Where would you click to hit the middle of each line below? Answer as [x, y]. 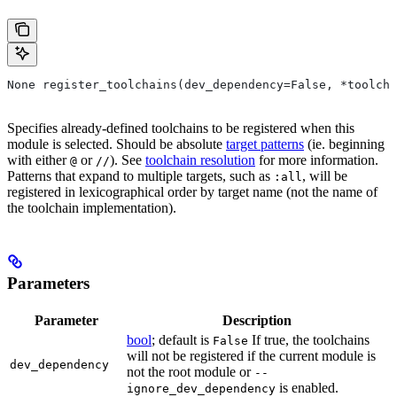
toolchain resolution [200, 160]
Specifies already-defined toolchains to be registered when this [181, 128]
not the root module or [191, 371]
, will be [325, 176]
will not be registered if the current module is [251, 355]
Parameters [48, 284]
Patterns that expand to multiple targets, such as [140, 176]
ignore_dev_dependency [201, 388]
